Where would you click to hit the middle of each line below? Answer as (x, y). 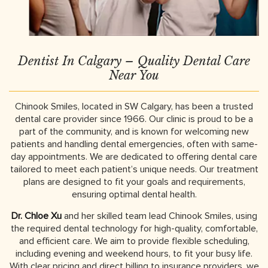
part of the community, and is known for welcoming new (134, 131)
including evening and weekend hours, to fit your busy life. (134, 253)
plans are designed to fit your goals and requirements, (134, 182)
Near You (134, 75)
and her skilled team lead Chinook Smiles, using (159, 216)
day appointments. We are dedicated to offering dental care (134, 156)
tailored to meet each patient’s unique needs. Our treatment (134, 169)
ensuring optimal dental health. (134, 194)
